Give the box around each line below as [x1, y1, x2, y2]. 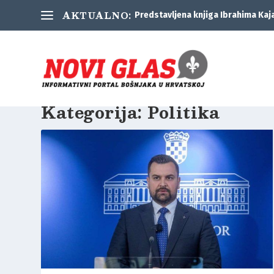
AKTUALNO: [62, 8, 131, 23]
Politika [147, 98, 220, 125]
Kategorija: [41, 98, 148, 125]
